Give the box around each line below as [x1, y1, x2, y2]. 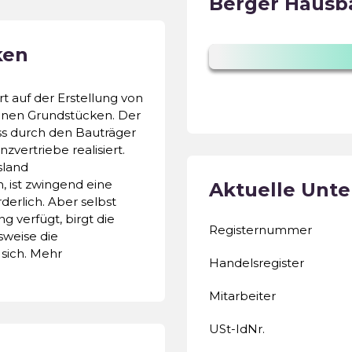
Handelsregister [209, 255, 304, 270]
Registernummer [209, 222, 312, 237]
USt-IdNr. [209, 321, 265, 336]
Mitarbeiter [209, 288, 276, 303]
